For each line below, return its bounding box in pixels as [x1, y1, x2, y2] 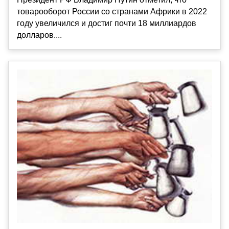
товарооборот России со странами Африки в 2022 [17, 7, 207, 16]
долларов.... [17, 31, 62, 40]
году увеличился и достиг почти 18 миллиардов [17, 19, 196, 28]
